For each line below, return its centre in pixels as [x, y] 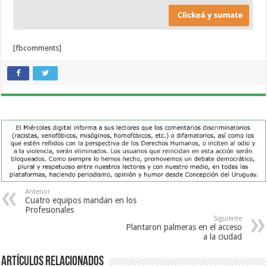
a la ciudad [222, 236]
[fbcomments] [38, 48]
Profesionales [50, 209]
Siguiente [227, 218]
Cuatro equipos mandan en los [81, 200]
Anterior [38, 191]
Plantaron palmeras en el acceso [184, 227]
